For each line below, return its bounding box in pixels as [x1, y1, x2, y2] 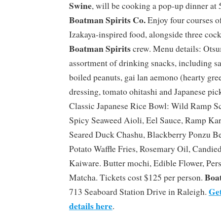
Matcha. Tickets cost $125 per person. [69, 171, 205, 183]
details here [69, 199, 112, 212]
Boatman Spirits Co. [69, 13, 146, 26]
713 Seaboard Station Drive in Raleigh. [69, 185, 209, 197]
